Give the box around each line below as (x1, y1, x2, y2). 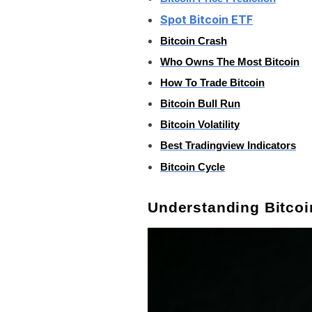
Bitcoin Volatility (160, 119, 240, 131)
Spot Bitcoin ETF (160, 12, 253, 26)
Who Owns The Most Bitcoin (160, 56, 299, 68)
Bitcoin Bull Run (160, 98, 240, 110)
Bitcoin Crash (160, 35, 227, 47)
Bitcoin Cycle (160, 161, 225, 173)
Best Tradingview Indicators (160, 140, 296, 152)
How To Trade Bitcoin (160, 77, 265, 89)
